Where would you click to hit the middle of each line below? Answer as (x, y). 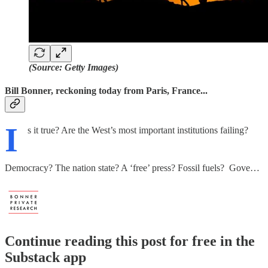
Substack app (45, 258)
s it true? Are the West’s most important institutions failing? (138, 130)
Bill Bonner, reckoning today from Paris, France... (106, 90)
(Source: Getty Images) (74, 67)
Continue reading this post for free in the (130, 241)
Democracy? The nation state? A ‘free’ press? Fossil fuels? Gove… (132, 168)
